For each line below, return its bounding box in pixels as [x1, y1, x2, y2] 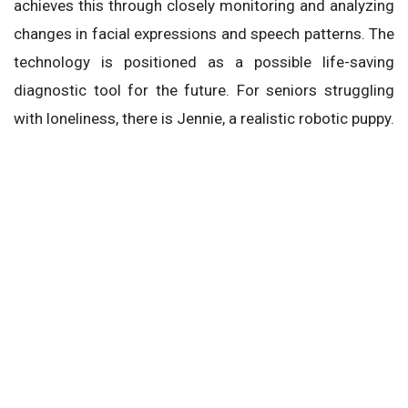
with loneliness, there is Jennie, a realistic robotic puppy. [14, 108, 394, 127]
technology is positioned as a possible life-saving [14, 52, 394, 71]
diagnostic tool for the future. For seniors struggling [14, 80, 394, 99]
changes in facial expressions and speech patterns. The [14, 24, 394, 43]
